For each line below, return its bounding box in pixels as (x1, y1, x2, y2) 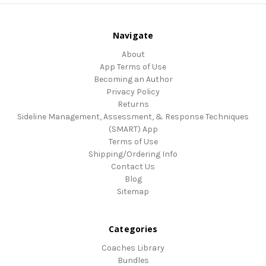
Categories (108, 223, 158, 235)
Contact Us (111, 161, 155, 172)
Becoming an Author (93, 74, 173, 84)
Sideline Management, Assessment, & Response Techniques (17, 111, 249, 122)
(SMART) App (108, 123, 158, 134)
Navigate (112, 29, 154, 41)
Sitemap (117, 186, 149, 197)
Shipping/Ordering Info (88, 148, 178, 159)
